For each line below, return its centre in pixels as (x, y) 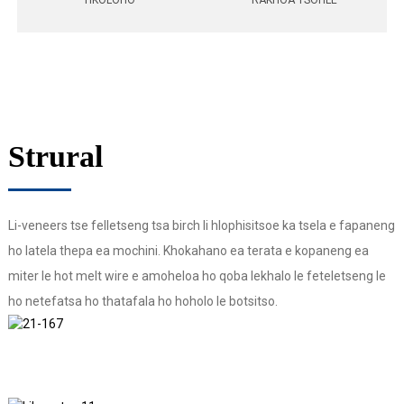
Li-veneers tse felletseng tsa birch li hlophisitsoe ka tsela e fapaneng (201, 226)
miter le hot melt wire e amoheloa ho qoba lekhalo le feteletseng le (197, 276)
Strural (55, 157)
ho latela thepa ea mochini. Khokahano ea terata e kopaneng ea (188, 251)
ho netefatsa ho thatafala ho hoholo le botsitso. (142, 302)
